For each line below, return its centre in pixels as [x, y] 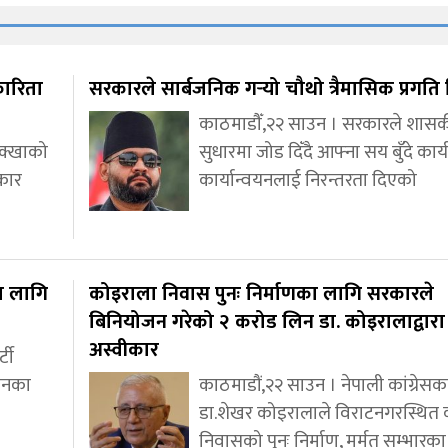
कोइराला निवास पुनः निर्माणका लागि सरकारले [261, 294]
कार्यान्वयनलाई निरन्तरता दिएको [308, 181]
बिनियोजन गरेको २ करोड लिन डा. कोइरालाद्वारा [267, 322]
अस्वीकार [124, 350]
